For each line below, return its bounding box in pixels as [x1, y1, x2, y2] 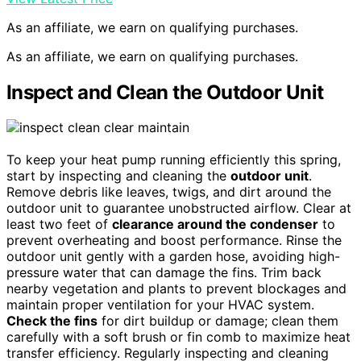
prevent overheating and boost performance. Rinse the [6, 232, 342, 249]
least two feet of [6, 216, 112, 233]
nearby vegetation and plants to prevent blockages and [6, 280, 346, 297]
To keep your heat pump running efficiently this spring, [6, 151, 341, 168]
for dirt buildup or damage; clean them [98, 313, 338, 330]
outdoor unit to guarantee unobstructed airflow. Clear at [6, 200, 351, 217]
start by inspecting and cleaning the [6, 168, 230, 185]
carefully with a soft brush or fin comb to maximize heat [6, 329, 351, 346]
